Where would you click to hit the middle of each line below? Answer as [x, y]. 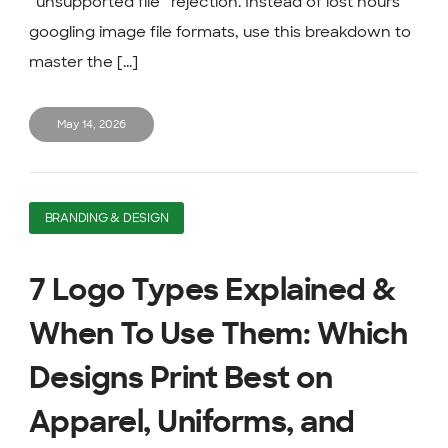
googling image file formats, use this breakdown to [219, 32]
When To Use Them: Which [218, 334]
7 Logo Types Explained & [212, 290]
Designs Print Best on [180, 378]
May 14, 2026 [91, 125]
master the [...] [83, 62]
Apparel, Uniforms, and [191, 422]
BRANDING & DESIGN [106, 217]
